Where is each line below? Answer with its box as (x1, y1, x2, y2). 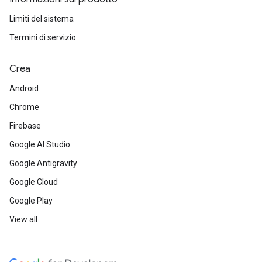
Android (9, 84, 39, 93)
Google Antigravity (9, 158, 77, 168)
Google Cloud (9, 177, 58, 187)
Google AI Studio (9, 140, 70, 149)
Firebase (9, 121, 41, 130)
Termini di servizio (9, 33, 76, 42)
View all (9, 215, 37, 224)
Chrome (9, 102, 39, 112)
